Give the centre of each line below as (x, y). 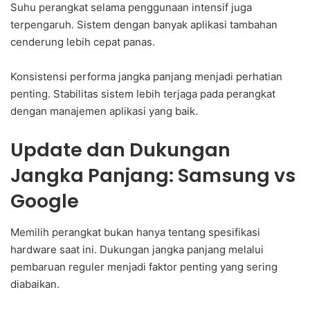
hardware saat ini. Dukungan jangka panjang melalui (137, 249)
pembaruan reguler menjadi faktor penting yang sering (144, 266)
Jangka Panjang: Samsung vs (153, 176)
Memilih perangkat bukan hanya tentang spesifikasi (135, 232)
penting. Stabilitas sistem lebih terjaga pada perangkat (143, 94)
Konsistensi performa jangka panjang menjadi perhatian (146, 77)
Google (45, 201)
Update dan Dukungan (120, 150)
